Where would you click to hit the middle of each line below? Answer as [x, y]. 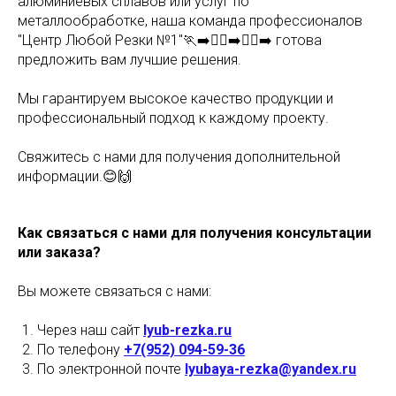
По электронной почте [111, 369]
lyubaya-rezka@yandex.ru [270, 369]
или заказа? [59, 253]
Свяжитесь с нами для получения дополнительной [179, 157]
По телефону [80, 350]
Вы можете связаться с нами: [114, 292]
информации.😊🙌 [75, 177]
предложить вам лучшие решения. [129, 60]
